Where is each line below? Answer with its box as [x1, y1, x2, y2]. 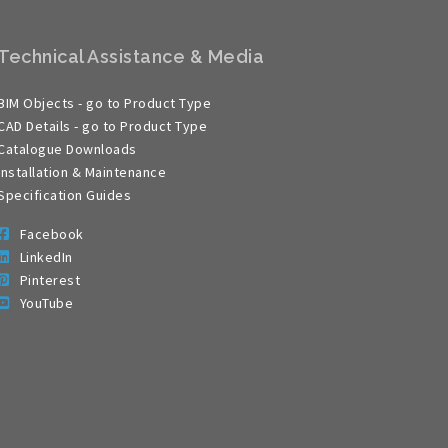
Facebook [19, 225, 84, 243]
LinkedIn [19, 248, 73, 266]
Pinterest [19, 271, 80, 289]
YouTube [19, 294, 77, 312]
